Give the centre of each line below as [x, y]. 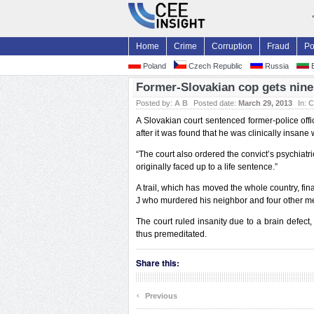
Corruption [232, 46]
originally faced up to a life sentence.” [207, 167]
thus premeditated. [171, 234]
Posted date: [216, 103]
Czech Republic [214, 66]
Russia [276, 66]
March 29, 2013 [265, 103]
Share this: [158, 263]
